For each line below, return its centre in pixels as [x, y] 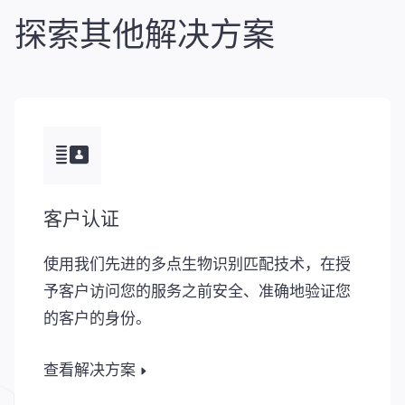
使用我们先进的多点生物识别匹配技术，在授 [197, 267]
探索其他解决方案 [145, 35]
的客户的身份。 [97, 321]
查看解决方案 [89, 370]
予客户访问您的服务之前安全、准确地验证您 [197, 294]
